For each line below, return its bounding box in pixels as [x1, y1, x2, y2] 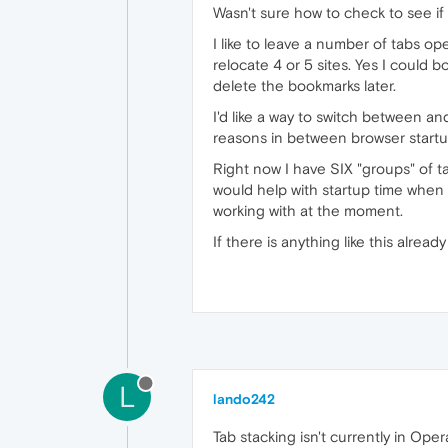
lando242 [213, 391, 275, 407]
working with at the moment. [213, 202, 403, 219]
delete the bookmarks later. [213, 77, 396, 94]
